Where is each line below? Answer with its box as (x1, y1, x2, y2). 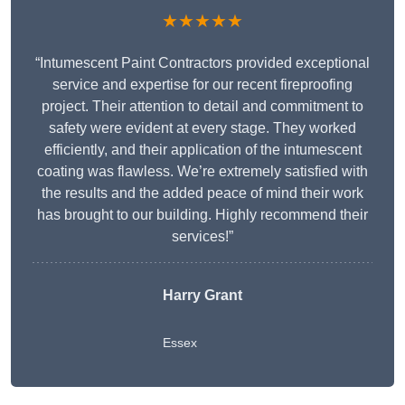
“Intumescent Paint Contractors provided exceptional (35, 55, 370, 71)
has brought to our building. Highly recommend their (37, 207, 368, 223)
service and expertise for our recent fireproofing (52, 77, 353, 93)
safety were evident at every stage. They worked (49, 120, 356, 137)
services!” (172, 229, 233, 245)
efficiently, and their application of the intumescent (43, 142, 362, 158)
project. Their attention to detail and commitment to (42, 99, 363, 115)
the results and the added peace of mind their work (42, 185, 363, 202)
